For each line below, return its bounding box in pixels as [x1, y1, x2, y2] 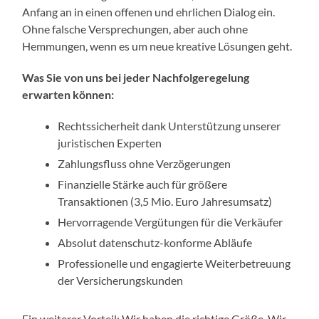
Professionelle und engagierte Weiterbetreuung [58, 256, 291, 271]
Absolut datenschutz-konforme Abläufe [58, 236, 253, 250]
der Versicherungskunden [58, 273, 184, 288]
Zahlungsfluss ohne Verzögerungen [58, 157, 231, 171]
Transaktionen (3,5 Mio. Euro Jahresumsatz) [58, 194, 273, 209]
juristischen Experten [58, 136, 162, 150]
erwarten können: [22, 88, 115, 102]
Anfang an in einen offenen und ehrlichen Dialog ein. [22, 5, 276, 19]
